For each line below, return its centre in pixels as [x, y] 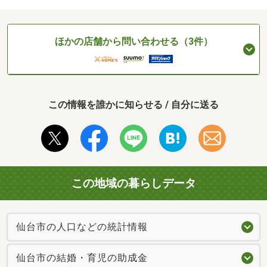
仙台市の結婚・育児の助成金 [82, 258]
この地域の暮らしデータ [133, 183]
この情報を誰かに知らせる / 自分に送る [133, 104]
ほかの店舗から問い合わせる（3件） [133, 42]
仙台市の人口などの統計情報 [82, 227]
